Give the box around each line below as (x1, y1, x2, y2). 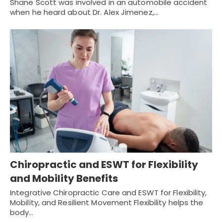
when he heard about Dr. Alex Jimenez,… (10, 7, 159, 18)
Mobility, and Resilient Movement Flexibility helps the (10, 197, 204, 208)
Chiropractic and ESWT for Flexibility (10, 157, 198, 171)
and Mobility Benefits (10, 171, 118, 185)
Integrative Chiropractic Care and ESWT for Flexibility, (10, 187, 207, 198)
